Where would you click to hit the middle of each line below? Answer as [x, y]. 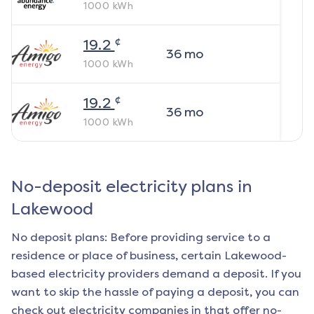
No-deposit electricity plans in [132, 187]
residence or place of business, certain [118, 256]
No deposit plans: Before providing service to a [141, 238]
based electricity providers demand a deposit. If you [156, 274]
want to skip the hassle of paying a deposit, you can [155, 292]
